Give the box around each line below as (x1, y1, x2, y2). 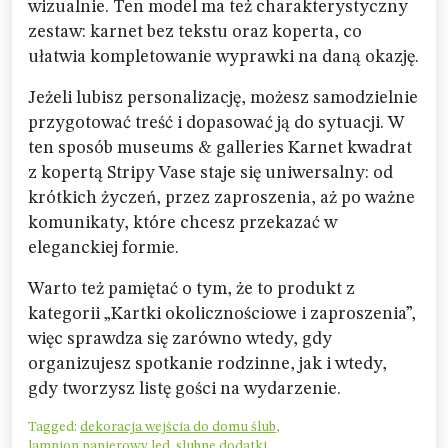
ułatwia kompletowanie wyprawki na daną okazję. (28, 48, 419, 67)
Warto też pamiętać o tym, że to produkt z (28, 280, 355, 299)
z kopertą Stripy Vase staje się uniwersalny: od (28, 164, 393, 183)
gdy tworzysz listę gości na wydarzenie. (28, 380, 341, 399)
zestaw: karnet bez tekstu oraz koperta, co (28, 23, 362, 42)
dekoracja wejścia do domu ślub (80, 420, 276, 435)
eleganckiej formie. (28, 239, 179, 258)
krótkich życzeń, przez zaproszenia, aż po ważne (28, 189, 415, 208)
